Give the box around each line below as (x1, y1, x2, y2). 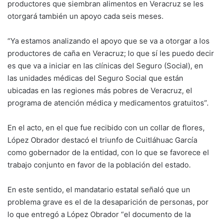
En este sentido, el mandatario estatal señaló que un (7, 185, 190, 194)
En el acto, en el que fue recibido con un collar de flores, (7, 123, 205, 132)
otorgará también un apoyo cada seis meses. (7, 11, 164, 21)
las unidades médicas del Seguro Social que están (7, 73, 183, 83)
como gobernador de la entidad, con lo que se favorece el (7, 148, 209, 157)
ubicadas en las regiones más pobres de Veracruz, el (7, 86, 192, 95)
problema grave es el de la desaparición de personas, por (7, 197, 209, 207)
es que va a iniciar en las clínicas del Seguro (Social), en (7, 61, 203, 70)
